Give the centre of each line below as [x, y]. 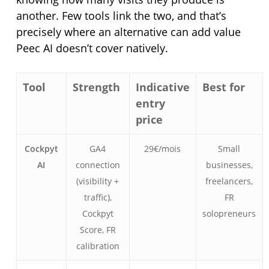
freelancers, [229, 181]
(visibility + [98, 181]
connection [98, 165]
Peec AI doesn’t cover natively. [92, 48]
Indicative [162, 87]
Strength [96, 87]
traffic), [98, 197]
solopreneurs [229, 213]
